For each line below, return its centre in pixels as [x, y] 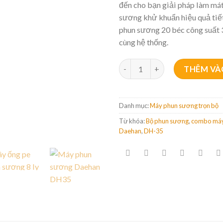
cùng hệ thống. [144, 42]
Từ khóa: [132, 121]
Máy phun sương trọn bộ [184, 106]
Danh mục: [134, 106]
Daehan [130, 131]
